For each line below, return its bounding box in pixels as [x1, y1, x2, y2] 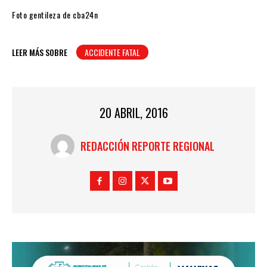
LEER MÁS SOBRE [12, 46, 67, 59]
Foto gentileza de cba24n [12, 8, 98, 21]
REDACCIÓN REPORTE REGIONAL [80, 138, 215, 154]
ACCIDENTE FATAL [85, 46, 140, 59]
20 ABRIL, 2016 [99, 104, 168, 122]
